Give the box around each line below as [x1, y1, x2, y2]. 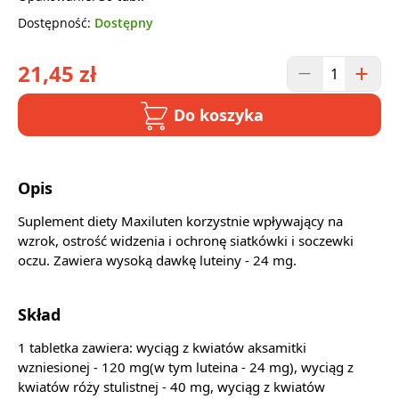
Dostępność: [18, 14, 94, 32]
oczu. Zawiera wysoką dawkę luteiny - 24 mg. [18, 251, 297, 270]
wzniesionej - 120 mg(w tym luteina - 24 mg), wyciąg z [18, 358, 354, 377]
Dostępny [94, 14, 153, 32]
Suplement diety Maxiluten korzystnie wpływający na [18, 212, 343, 231]
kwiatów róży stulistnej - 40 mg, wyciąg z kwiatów [18, 378, 325, 396]
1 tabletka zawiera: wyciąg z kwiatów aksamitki [18, 338, 306, 357]
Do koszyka [174, 104, 264, 126]
